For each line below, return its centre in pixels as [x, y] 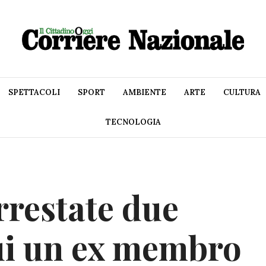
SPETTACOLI [34, 93]
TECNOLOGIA [133, 122]
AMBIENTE [145, 93]
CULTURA [242, 93]
